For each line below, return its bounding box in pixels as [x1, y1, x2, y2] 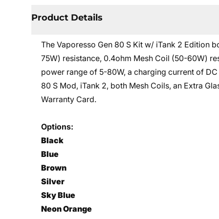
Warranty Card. [41, 94, 96, 104]
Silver [41, 176, 65, 186]
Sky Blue [41, 190, 75, 200]
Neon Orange [41, 204, 92, 214]
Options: [41, 122, 73, 131]
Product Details [31, 12, 103, 23]
